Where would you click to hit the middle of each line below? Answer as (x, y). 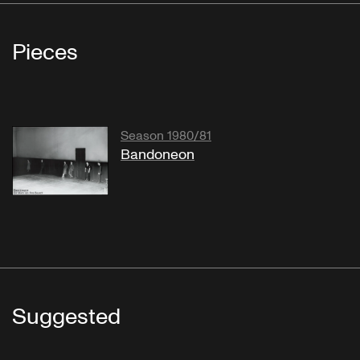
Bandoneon (157, 155)
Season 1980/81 (166, 136)
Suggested (66, 317)
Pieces (45, 53)
